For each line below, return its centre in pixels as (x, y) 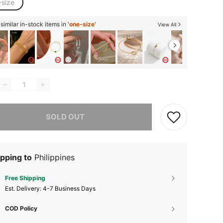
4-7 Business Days (69, 188)
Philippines (55, 157)
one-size (82, 24)
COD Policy (21, 208)
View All (167, 24)
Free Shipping (25, 178)
